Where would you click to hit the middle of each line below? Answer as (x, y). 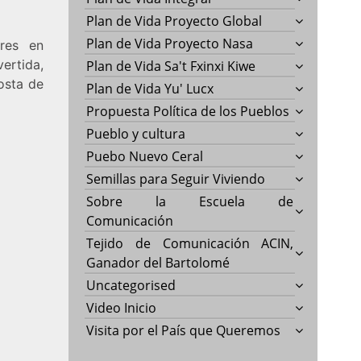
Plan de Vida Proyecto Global (174, 21)
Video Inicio (122, 307)
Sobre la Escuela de (190, 201)
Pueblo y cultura (136, 133)
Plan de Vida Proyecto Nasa (170, 43)
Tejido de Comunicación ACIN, (190, 243)
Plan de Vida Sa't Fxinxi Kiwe (171, 66)
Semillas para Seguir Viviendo (176, 178)
